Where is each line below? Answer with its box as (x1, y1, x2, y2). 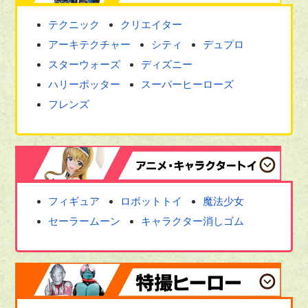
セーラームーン (48, 214, 121, 227)
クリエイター (120, 18, 183, 30)
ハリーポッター (48, 78, 121, 90)
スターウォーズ (48, 58, 121, 70)
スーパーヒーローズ (141, 78, 234, 90)
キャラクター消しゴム (141, 214, 245, 227)
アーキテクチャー (48, 38, 131, 50)
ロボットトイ (120, 195, 183, 207)
